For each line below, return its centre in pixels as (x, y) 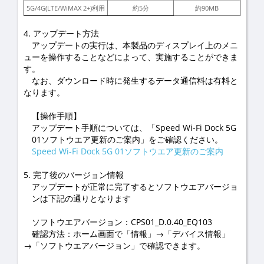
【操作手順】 (52, 116)
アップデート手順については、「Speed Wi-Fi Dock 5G (134, 128)
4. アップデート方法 (61, 33)
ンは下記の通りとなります (81, 198)
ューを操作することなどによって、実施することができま (131, 57)
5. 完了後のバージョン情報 (74, 175)
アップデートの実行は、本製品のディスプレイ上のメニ (131, 45)
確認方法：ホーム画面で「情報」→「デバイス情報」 (127, 234)
